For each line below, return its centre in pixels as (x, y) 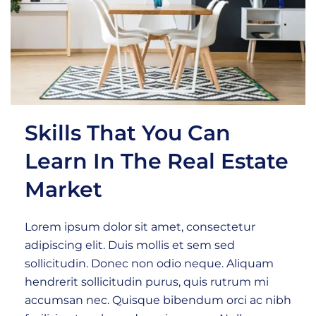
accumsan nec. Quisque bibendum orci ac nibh (158, 300)
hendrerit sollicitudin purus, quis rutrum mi (147, 282)
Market (63, 190)
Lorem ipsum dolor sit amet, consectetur (140, 227)
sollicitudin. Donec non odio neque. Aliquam (149, 264)
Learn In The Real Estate (157, 162)
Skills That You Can (128, 133)
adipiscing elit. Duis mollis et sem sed (130, 245)
